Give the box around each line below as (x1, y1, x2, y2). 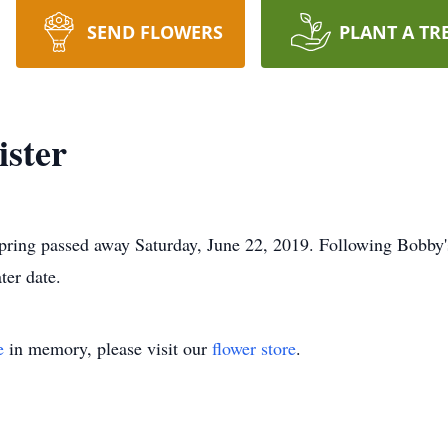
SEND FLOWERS (86, 20, 223, 44)
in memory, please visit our (4, 336, 212, 360)
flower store (212, 336, 296, 360)
